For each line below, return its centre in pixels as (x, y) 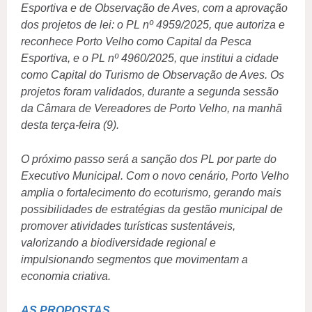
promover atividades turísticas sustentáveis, (128, 226)
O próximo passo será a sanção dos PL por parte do (149, 159)
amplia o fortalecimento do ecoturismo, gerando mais (151, 193)
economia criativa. (66, 276)
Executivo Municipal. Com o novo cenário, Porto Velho (155, 176)
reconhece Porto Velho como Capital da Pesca (136, 42)
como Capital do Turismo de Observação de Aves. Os (153, 75)
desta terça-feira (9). (70, 125)
